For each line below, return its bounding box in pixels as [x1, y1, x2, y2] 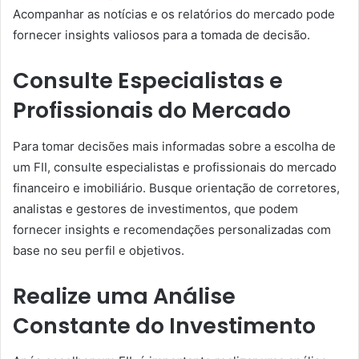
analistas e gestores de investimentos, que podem [13, 200, 298, 216]
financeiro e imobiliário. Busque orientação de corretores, [13, 179, 340, 196]
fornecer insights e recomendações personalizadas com [13, 221, 331, 237]
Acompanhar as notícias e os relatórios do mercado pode [13, 6, 335, 22]
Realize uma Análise [13, 280, 236, 311]
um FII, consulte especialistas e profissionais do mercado [13, 159, 337, 175]
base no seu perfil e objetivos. [13, 242, 184, 258]
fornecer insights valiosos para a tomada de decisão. [13, 27, 310, 42]
